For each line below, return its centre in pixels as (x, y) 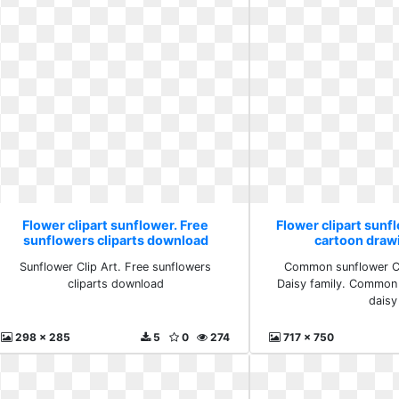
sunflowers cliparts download (115, 240)
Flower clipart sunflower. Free (116, 225)
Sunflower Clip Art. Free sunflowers (116, 267)
